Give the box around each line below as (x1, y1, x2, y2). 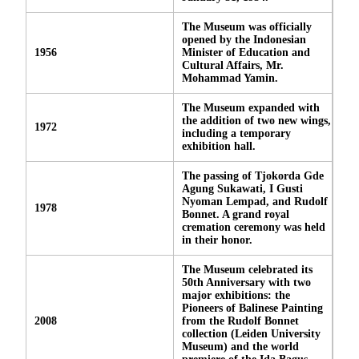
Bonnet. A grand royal (182, 208, 289, 220)
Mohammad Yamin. (182, 71, 278, 84)
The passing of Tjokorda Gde (182, 169, 324, 182)
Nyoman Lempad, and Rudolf (182, 195, 328, 208)
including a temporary (182, 127, 291, 139)
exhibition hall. (182, 139, 256, 152)
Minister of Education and (182, 46, 310, 58)
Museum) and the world (182, 340, 299, 353)
